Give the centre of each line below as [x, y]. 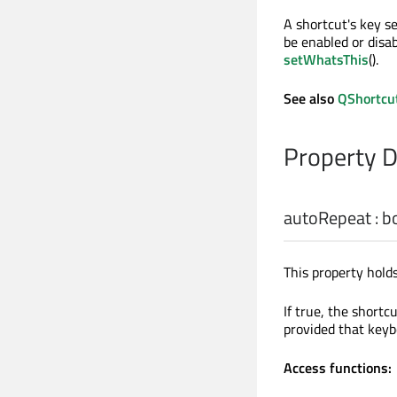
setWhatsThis [326, 59]
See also [311, 98]
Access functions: [338, 367]
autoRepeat [327, 217]
